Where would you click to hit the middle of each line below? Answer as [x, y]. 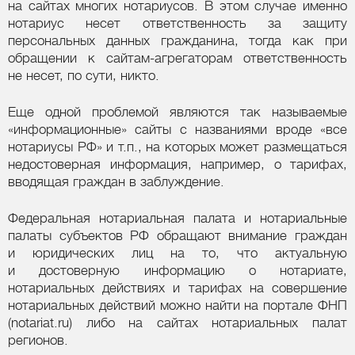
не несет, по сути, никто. [84, 76]
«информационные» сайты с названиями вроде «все [177, 130]
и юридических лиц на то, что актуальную [177, 253]
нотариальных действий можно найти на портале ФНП [177, 305]
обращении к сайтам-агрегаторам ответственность [177, 59]
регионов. [38, 340]
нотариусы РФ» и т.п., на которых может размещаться [177, 147]
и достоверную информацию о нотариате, [177, 270]
